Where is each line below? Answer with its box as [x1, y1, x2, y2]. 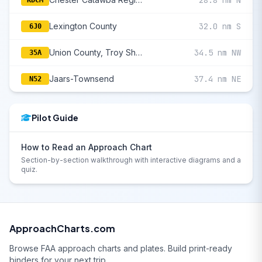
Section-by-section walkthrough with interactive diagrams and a [21, 156, 241, 164]
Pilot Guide [32, 112, 78, 123]
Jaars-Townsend [49, 74, 114, 84]
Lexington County [49, 21, 117, 31]
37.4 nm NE [194, 74, 241, 84]
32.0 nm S [199, 21, 241, 32]
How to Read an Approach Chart [21, 142, 152, 152]
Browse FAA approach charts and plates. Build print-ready [9, 243, 232, 253]
